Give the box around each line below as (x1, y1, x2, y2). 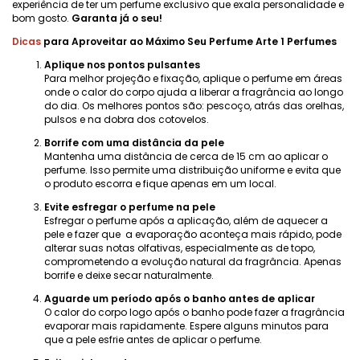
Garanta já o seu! (72, 11, 162, 25)
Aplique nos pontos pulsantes (44, 58, 200, 72)
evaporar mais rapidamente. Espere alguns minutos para (44, 319, 329, 333)
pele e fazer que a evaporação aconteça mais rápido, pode (44, 227, 342, 241)
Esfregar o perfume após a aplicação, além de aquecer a (44, 214, 328, 227)
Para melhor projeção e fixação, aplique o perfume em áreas (44, 72, 342, 85)
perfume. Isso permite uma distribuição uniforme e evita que (44, 163, 341, 177)
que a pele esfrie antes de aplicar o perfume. (44, 333, 262, 346)
